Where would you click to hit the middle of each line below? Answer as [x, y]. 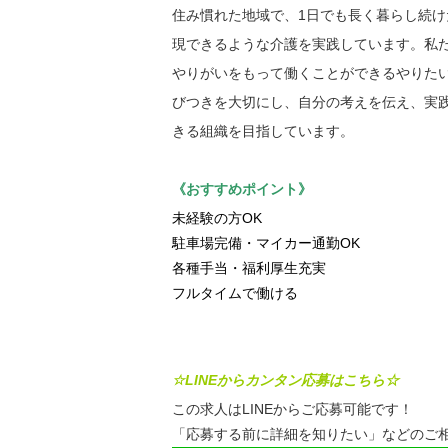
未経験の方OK [217, 218]
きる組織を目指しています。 [263, 131]
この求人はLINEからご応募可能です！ [292, 409]
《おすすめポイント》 [242, 189]
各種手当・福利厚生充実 [249, 268]
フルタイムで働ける [235, 293]
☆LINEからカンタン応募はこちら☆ [285, 380]
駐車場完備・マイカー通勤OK [266, 243]
